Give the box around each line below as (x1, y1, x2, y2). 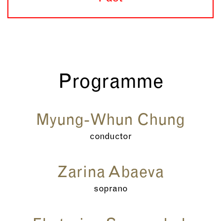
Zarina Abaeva (57, 165, 164, 182)
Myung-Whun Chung (36, 113, 185, 129)
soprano (93, 184, 128, 194)
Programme (58, 73, 163, 93)
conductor (89, 132, 132, 142)
